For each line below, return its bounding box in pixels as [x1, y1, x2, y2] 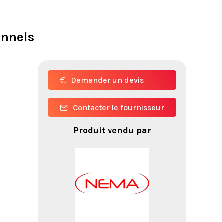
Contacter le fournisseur [73, 103, 164, 112]
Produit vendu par [73, 125, 151, 136]
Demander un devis [71, 75, 144, 85]
